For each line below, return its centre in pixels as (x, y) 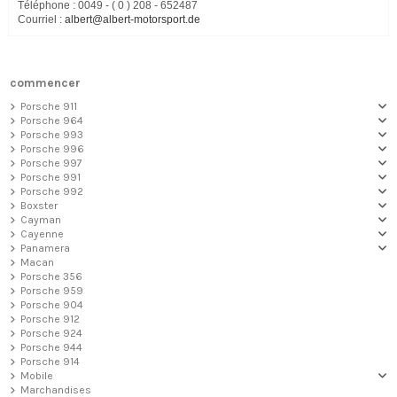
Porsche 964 (51, 121)
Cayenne (42, 234)
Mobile (36, 376)
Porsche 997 (51, 163)
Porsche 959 (51, 291)
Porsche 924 (51, 334)
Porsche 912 (50, 319)
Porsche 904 (51, 305)
